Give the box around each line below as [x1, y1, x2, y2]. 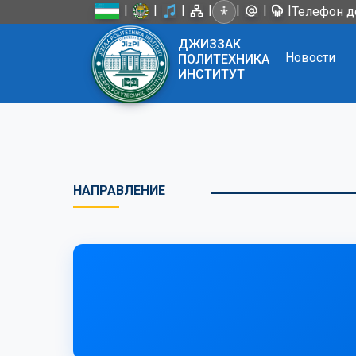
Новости [285, 50, 335, 65]
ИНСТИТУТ [178, 67, 245, 82]
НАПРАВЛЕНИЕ [73, 183, 165, 198]
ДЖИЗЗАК [178, 37, 241, 52]
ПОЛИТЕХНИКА [178, 52, 269, 67]
